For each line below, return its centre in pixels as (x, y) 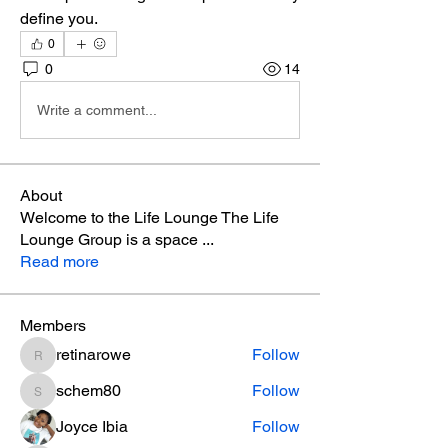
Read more (59, 261)
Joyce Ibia (92, 426)
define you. (60, 18)
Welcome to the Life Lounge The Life (149, 217)
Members (53, 325)
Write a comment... (97, 109)
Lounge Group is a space (111, 239)
